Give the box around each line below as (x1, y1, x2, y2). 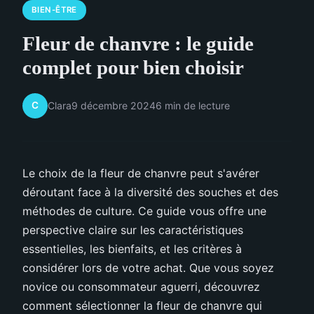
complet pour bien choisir (22, 55, 244, 78)
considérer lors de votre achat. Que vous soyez (22, 260, 274, 275)
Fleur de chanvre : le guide (22, 32, 254, 55)
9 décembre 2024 (71, 100, 156, 112)
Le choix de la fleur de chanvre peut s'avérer (22, 165, 259, 180)
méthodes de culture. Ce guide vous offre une (22, 203, 266, 218)
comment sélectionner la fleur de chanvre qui (22, 298, 262, 313)
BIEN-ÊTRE (31, 5, 77, 15)
